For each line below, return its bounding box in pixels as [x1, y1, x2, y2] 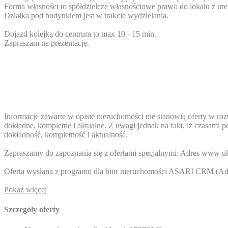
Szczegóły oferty [4, 205, 60, 214]
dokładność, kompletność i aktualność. [4, 130, 128, 139]
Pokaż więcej [4, 185, 47, 194]
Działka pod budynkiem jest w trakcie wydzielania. [4, 11, 168, 20]
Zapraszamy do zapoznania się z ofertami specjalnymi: [4, 149, 180, 158]
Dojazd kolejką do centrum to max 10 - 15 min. [4, 30, 156, 39]
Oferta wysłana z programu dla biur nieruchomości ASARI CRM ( [4, 167, 218, 176]
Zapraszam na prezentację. [4, 39, 89, 48]
